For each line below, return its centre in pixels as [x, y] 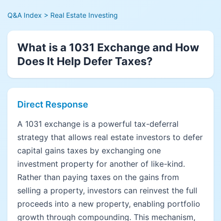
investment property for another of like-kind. [101, 164]
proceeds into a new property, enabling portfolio [109, 204]
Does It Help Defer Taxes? [85, 61]
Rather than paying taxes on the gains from [98, 177]
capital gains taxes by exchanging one [89, 150]
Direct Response [53, 104]
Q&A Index [25, 15]
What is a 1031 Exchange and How [108, 47]
